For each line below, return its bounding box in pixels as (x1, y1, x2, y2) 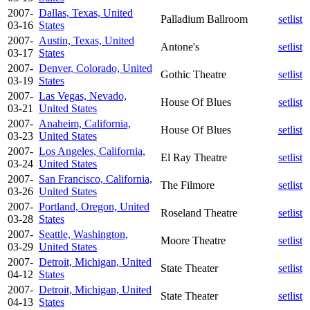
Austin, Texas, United (39, 34, 134, 46)
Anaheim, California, (39, 117, 131, 129)
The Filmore (161, 179, 215, 191)
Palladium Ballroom (161, 12, 248, 25)
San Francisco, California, (39, 172, 152, 185)
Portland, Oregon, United (39, 200, 149, 212)
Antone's (161, 40, 199, 53)
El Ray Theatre (161, 151, 227, 163)
